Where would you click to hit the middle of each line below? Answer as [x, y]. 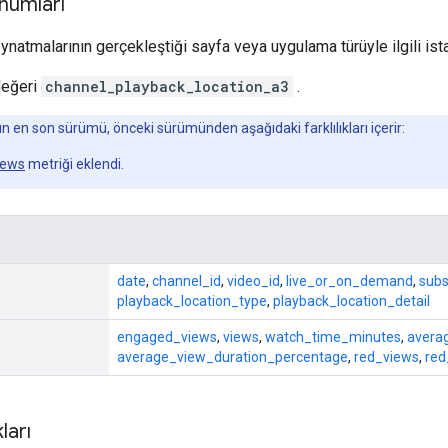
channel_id [186, 280]
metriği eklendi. [74, 163]
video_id [253, 280]
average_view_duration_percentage [232, 356]
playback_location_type [192, 300]
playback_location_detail [351, 300]
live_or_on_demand [349, 280]
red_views [386, 356]
